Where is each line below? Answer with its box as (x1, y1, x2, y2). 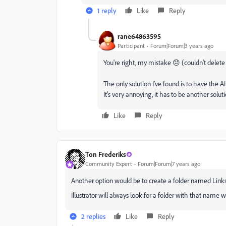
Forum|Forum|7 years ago (138, 160, 200, 168)
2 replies (81, 211, 105, 220)
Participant (118, 42, 145, 50)
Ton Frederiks (85, 150, 126, 159)
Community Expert (85, 160, 132, 168)
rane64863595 (118, 32, 161, 41)
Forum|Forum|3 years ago (150, 42, 213, 50)
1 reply (97, 6, 117, 15)
